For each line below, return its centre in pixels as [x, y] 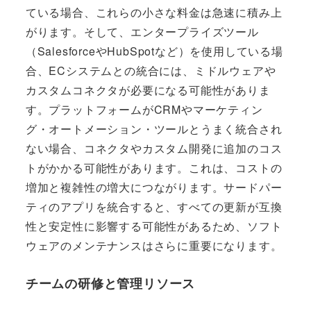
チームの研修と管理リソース [110, 283]
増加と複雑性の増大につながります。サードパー [154, 187]
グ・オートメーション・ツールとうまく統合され [154, 128]
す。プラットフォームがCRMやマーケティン [144, 109]
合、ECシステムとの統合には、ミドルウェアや [151, 70]
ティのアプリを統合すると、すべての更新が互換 [154, 206]
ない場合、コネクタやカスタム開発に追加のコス [154, 148]
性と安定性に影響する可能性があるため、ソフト [154, 226]
